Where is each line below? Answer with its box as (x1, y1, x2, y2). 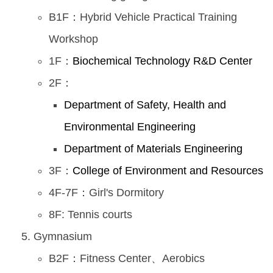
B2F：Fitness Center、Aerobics (49, 252, 205, 265)
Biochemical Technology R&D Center (73, 55, 252, 68)
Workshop (49, 33, 98, 46)
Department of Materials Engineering (64, 143, 243, 155)
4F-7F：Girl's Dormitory (49, 186, 164, 199)
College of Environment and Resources (73, 165, 263, 177)
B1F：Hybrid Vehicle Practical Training (49, 11, 237, 24)
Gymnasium (34, 230, 92, 243)
